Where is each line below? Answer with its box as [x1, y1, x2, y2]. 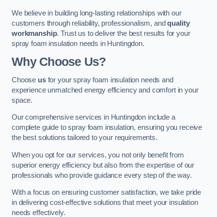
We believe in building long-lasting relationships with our [12, 9, 182, 17]
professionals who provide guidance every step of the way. [12, 171, 192, 179]
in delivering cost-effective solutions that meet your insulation [12, 199, 198, 207]
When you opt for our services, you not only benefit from [12, 151, 184, 159]
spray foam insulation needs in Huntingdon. [12, 40, 144, 48]
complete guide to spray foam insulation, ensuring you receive [12, 124, 202, 132]
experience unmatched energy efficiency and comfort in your [12, 86, 199, 94]
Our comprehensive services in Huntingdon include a [12, 113, 175, 122]
